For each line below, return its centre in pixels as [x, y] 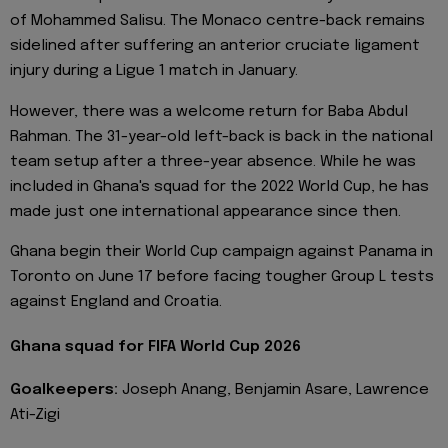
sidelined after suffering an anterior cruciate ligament [215, 46]
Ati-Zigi [35, 415]
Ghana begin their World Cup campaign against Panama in [221, 252]
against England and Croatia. [116, 302]
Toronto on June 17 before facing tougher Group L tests [222, 277]
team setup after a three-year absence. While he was [213, 161]
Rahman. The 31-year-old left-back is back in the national [221, 136]
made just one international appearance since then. [205, 211]
